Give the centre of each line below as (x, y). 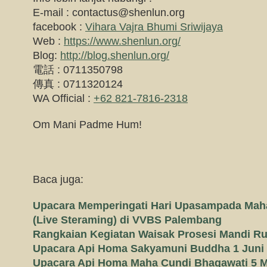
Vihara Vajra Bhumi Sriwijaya (154, 27)
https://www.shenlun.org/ (122, 41)
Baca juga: (58, 179)
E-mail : (52, 13)
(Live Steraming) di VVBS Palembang (127, 220)
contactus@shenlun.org (128, 13)
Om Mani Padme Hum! (87, 125)
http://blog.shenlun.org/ (115, 55)
